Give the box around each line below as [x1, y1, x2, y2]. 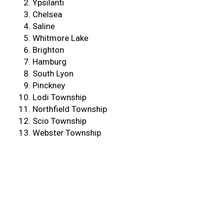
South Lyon [33, 69, 74, 79]
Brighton [33, 45, 65, 55]
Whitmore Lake [33, 33, 89, 43]
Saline [33, 21, 55, 32]
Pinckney [33, 80, 66, 91]
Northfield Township [33, 104, 108, 114]
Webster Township [33, 128, 102, 138]
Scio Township [33, 116, 87, 126]
